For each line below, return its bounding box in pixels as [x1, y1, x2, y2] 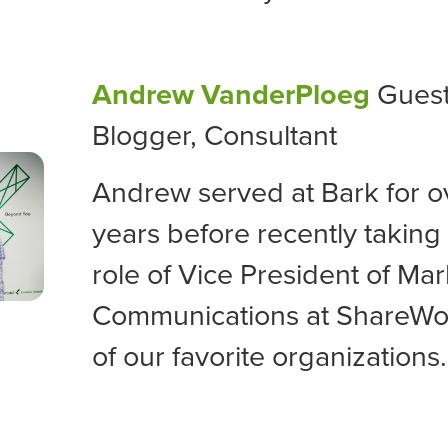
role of [92, 258, 178, 292]
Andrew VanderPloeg [92, 78, 370, 112]
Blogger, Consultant [92, 119, 337, 153]
